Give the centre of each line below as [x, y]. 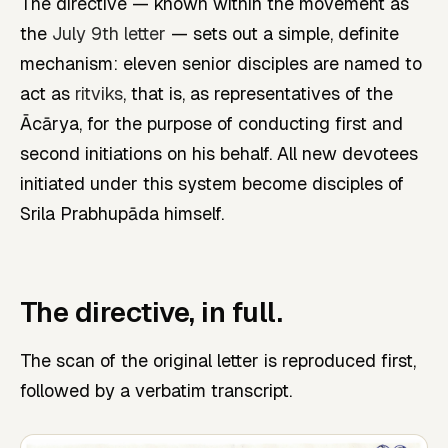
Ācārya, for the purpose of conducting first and [211, 124]
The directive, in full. [151, 312]
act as [47, 94]
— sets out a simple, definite [282, 34]
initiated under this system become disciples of [212, 184]
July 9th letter [109, 34]
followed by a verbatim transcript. [156, 391]
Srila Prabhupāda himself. [122, 214]
